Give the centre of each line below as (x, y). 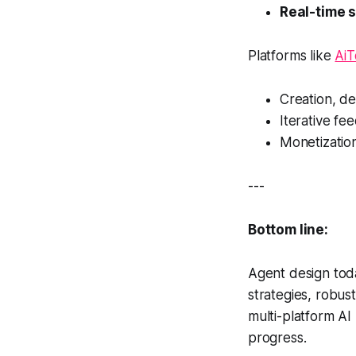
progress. (277, 338)
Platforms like (292, 56)
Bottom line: (288, 230)
